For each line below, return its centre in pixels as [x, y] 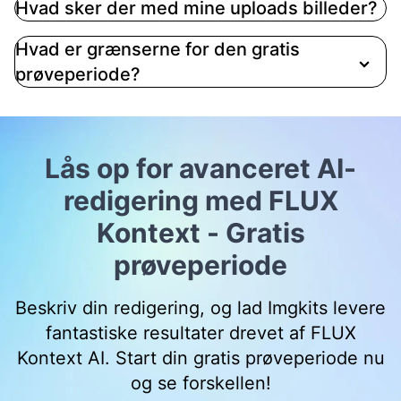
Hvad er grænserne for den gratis [158, 50]
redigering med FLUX [200, 201]
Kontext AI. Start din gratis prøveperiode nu [200, 358]
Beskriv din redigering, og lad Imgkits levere [200, 308]
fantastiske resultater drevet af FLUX [200, 333]
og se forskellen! [200, 384]
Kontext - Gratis [200, 233]
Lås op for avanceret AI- [200, 169]
